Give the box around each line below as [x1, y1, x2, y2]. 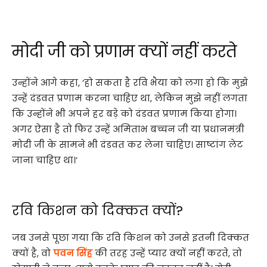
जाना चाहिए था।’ [12, 154, 77, 166]
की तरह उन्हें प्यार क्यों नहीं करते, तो [95, 247, 242, 259]
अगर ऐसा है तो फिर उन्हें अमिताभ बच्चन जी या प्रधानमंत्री [12, 123, 244, 135]
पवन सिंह [53, 247, 95, 259]
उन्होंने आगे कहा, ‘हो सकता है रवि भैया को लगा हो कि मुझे [12, 76, 248, 89]
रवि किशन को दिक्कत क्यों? [12, 201, 183, 220]
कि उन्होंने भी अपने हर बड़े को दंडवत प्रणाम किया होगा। [12, 107, 237, 120]
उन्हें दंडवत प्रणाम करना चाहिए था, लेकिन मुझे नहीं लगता [12, 92, 247, 104]
